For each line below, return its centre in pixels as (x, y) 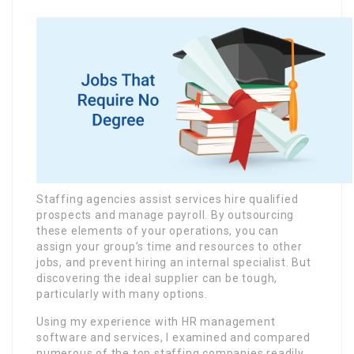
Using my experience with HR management (156, 322)
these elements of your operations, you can (158, 231)
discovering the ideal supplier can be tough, (157, 279)
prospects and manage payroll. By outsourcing (166, 215)
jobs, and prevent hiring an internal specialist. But (174, 263)
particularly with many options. (122, 294)
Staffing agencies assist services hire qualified (168, 200)
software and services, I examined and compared (173, 338)
